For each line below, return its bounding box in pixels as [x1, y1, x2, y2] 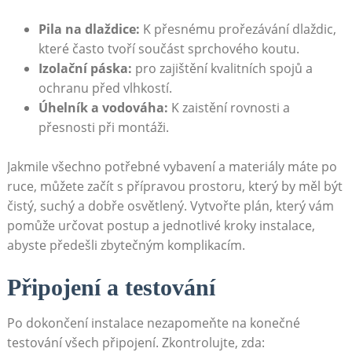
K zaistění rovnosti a [167, 98, 290, 116]
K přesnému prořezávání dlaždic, [139, 20, 336, 38]
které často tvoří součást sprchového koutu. [38, 39, 299, 57]
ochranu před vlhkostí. [38, 79, 172, 97]
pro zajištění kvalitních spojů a [131, 59, 313, 77]
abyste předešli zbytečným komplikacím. [6, 236, 245, 254]
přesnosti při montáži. [38, 118, 169, 136]
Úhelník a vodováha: [38, 98, 168, 116]
